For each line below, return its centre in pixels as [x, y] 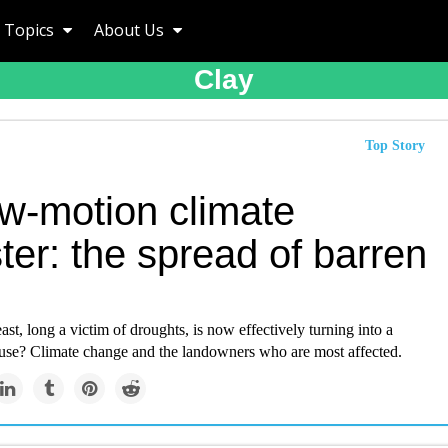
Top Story [395, 145]
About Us [131, 30]
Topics [31, 30]
